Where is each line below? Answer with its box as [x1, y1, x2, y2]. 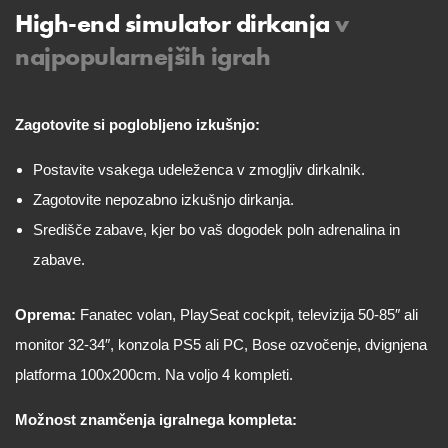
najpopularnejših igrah [15, 40, 270, 73]
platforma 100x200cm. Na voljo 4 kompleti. [15, 366, 293, 383]
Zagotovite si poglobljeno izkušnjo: [15, 116, 260, 133]
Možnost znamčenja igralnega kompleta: [15, 411, 297, 428]
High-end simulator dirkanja [15, 7, 330, 40]
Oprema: [15, 306, 76, 323]
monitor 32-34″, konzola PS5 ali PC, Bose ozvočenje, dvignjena [15, 336, 427, 353]
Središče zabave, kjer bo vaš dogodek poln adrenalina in [33, 221, 400, 238]
